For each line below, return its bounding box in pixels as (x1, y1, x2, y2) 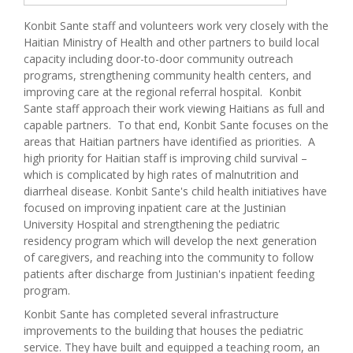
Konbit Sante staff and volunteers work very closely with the (24, 17, 329, 33)
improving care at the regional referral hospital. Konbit (24, 84, 302, 99)
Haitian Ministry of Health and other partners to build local (24, 34, 319, 50)
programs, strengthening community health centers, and (24, 67, 311, 83)
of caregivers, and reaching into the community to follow (24, 249, 314, 265)
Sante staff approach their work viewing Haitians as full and (24, 100, 325, 116)
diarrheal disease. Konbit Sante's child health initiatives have (24, 183, 327, 199)
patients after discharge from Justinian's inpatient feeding (24, 266, 314, 281)
